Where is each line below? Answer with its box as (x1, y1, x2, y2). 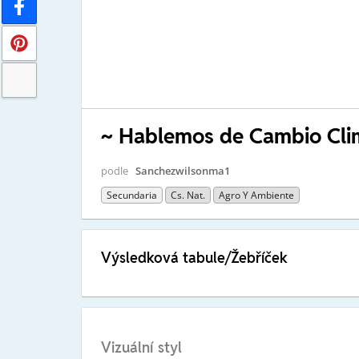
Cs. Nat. (170, 188, 205, 202)
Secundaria (106, 188, 157, 202)
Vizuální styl (100, 338, 182, 357)
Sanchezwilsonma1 (135, 163, 230, 178)
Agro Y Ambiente (218, 188, 294, 202)
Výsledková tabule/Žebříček (100, 248, 288, 267)
